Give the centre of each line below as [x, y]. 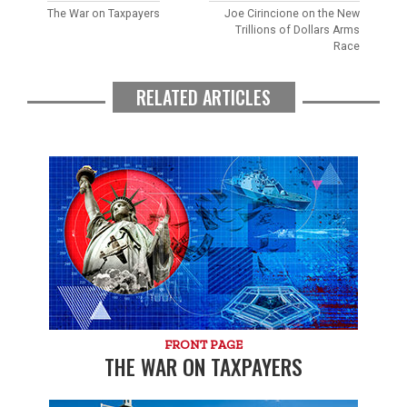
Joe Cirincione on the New [292, 13]
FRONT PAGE [203, 345]
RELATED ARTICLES [203, 98]
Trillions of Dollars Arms [297, 30]
